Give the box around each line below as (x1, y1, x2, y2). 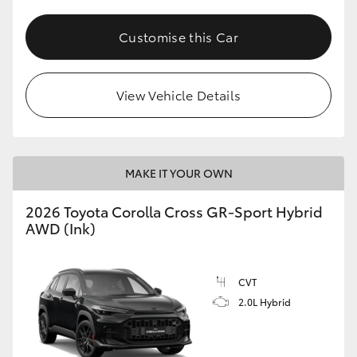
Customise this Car (119, 27, 238, 46)
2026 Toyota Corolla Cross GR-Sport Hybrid (25, 201, 323, 222)
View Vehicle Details (116, 85, 241, 104)
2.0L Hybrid (238, 295, 291, 309)
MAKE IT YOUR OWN (124, 165, 233, 182)
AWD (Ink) (25, 218, 96, 239)
